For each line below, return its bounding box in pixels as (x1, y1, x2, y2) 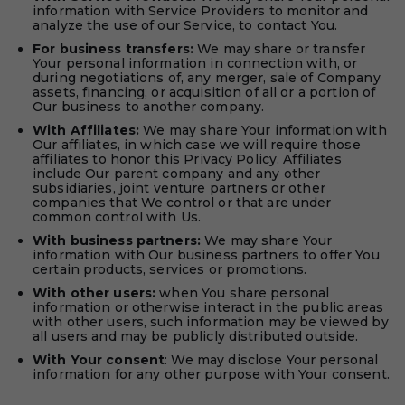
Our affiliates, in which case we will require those (33, 137, 361, 153)
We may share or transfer (193, 41, 366, 57)
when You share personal (155, 285, 330, 301)
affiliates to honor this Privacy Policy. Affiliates (33, 151, 342, 167)
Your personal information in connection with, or (33, 55, 358, 71)
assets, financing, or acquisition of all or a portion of (33, 84, 376, 100)
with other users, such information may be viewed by (33, 314, 389, 330)
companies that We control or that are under (33, 194, 332, 211)
